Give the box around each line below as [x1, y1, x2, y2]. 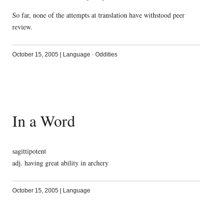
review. [12, 22, 32, 32]
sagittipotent [12, 146, 46, 156]
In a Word [12, 110, 75, 132]
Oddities [95, 51, 117, 58]
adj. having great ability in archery [12, 158, 109, 167]
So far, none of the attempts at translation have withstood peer [12, 10, 185, 20]
